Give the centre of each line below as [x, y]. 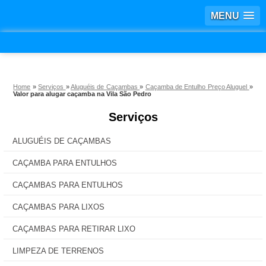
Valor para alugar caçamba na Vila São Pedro [83, 94]
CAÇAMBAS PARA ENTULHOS [68, 185]
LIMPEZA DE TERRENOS [58, 251]
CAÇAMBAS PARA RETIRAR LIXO [74, 229]
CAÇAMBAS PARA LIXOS [58, 207]
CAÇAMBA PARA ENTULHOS [65, 163]
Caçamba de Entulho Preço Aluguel [197, 87]
